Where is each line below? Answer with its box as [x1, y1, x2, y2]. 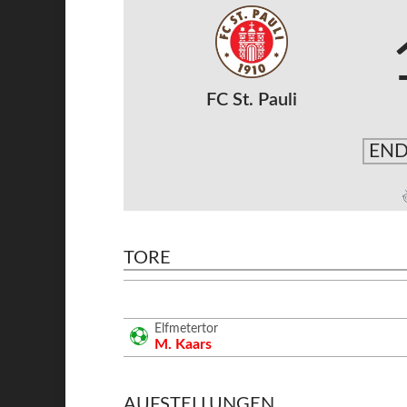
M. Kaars [154, 336, 213, 352]
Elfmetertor [154, 322, 219, 335]
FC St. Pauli [205, 91, 297, 109]
